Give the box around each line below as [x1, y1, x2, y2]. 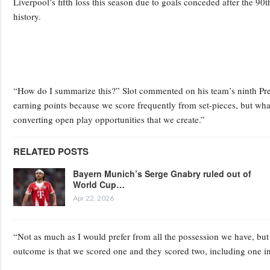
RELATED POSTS [13, 144, 89, 158]
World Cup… [73, 178, 125, 190]
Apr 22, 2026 [73, 193, 114, 202]
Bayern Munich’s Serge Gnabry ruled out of [73, 167, 251, 180]
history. [13, 10, 41, 22]
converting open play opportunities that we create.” [13, 113, 205, 125]
